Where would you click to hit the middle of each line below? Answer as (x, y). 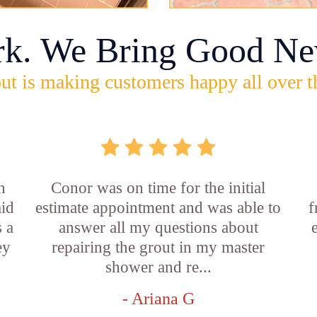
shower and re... (158, 267)
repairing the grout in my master (158, 247)
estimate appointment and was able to (158, 208)
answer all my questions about (158, 227)
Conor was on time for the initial (158, 188)
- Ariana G (158, 299)
